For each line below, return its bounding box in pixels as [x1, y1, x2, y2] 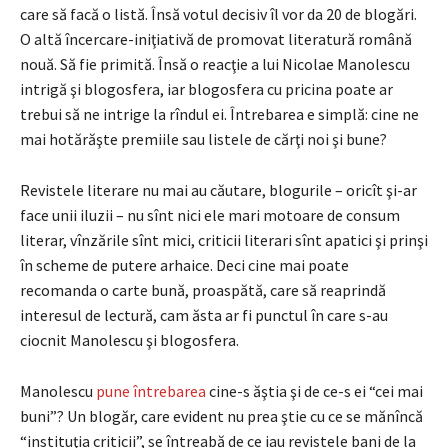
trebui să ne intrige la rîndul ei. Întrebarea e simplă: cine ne [20, 103, 419, 124]
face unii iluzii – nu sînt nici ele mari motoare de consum [20, 204, 400, 225]
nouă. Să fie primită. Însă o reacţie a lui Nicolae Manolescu [20, 53, 410, 74]
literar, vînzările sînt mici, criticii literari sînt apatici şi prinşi [20, 229, 428, 250]
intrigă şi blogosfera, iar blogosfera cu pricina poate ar [20, 78, 393, 99]
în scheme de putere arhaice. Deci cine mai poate [20, 254, 349, 275]
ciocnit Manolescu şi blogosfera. [20, 329, 239, 350]
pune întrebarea [96, 380, 206, 401]
